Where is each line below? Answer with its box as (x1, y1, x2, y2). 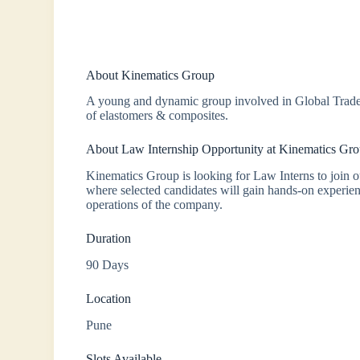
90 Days (86, 258, 129, 272)
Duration (86, 231, 132, 246)
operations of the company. (86, 198, 223, 212)
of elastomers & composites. (86, 108, 229, 123)
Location (86, 292, 132, 306)
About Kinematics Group (86, 67, 215, 82)
